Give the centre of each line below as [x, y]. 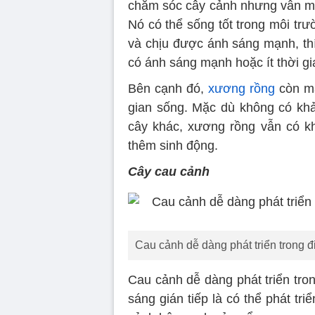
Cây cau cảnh [169, 171]
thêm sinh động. [173, 145]
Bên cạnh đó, [168, 88]
